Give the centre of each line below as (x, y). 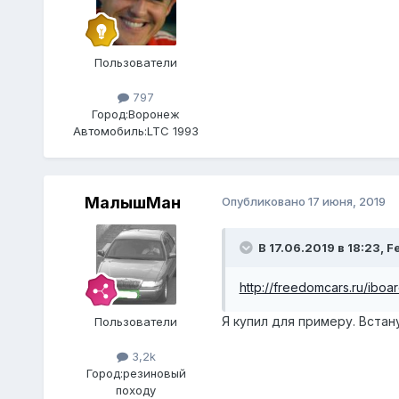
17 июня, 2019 (346, 201)
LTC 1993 (173, 130)
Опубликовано (265, 201)
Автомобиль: (110, 130)
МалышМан (132, 202)
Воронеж (155, 114)
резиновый (154, 374)
